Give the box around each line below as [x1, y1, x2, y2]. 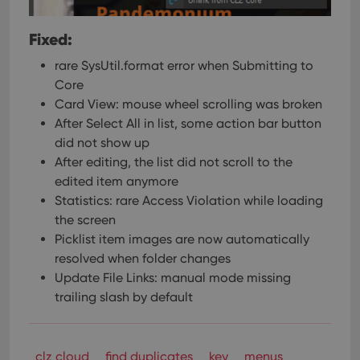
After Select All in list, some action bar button [55, 115, 321, 131]
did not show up [55, 134, 149, 150]
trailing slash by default [55, 288, 193, 305]
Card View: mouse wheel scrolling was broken [55, 96, 322, 112]
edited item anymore [55, 173, 178, 189]
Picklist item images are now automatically [55, 231, 309, 247]
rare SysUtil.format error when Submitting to [55, 57, 313, 73]
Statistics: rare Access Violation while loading [55, 192, 323, 208]
